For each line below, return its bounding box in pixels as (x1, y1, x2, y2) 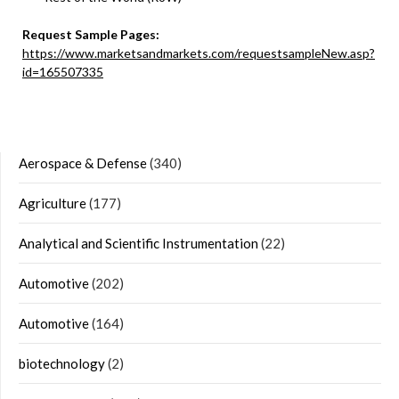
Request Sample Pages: (22, 27, 159, 42)
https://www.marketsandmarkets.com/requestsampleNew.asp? (22, 45, 375, 61)
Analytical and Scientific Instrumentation (19, 235, 258, 251)
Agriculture (19, 195, 86, 211)
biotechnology (19, 355, 105, 371)
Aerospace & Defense (19, 155, 147, 171)
